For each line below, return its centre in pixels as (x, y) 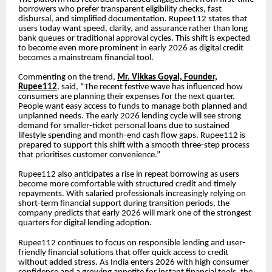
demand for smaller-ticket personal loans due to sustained (124, 126)
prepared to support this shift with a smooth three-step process (134, 145)
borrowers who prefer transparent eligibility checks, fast (120, 9)
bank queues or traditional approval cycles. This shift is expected (134, 38)
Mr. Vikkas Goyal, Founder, (167, 77)
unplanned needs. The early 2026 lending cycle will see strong (130, 116)
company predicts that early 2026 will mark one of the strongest (135, 214)
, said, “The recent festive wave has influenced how (150, 87)
